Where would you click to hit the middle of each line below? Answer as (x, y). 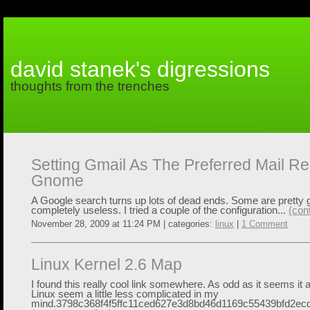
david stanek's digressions (140, 69)
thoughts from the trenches (90, 86)
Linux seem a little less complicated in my (125, 294)
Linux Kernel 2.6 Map (107, 264)
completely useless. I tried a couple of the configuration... (160, 210)
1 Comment (265, 224)
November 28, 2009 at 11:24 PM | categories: (123, 224)
